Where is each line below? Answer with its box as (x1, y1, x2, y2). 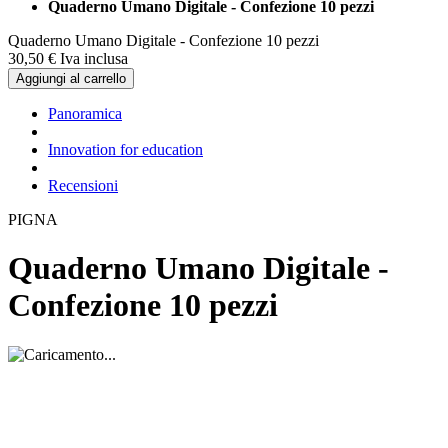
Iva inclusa (60, 49, 128, 67)
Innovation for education (48, 140, 203, 158)
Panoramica (48, 104, 122, 122)
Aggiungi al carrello (16, 70, 126, 86)
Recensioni (48, 176, 118, 194)
